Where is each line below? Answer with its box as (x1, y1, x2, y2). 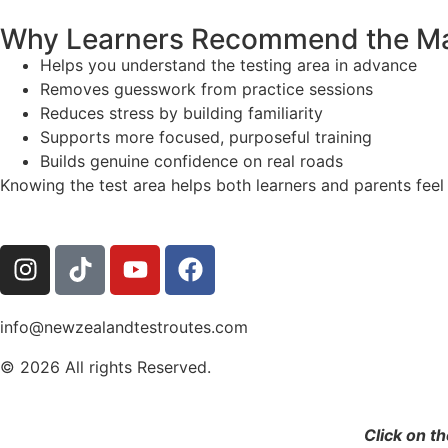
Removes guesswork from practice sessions (40, 78, 373, 99)
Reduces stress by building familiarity (40, 102, 323, 123)
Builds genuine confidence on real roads (40, 150, 343, 171)
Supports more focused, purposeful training (40, 126, 372, 147)
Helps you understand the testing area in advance (40, 54, 417, 75)
